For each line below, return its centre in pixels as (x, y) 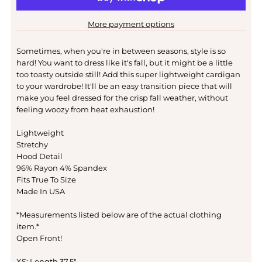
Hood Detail (39, 156)
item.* (27, 227)
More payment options (131, 24)
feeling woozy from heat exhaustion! (85, 110)
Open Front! (39, 238)
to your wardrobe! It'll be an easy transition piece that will (124, 86)
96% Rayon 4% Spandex (61, 168)
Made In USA (40, 192)
